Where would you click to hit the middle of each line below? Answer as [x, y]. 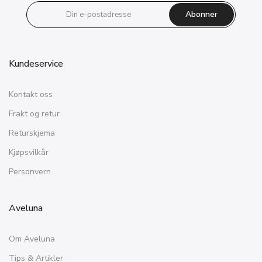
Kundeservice [36, 63]
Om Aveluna [32, 239]
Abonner [201, 14]
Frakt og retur [34, 113]
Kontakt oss [31, 94]
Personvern [30, 171]
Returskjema [32, 133]
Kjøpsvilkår [29, 152]
